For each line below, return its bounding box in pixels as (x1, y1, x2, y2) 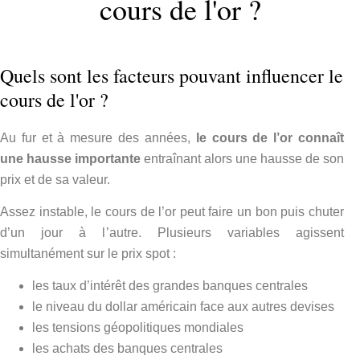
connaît (298, 130, 345, 145)
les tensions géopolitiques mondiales (32, 321, 243, 335)
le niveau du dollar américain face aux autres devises (32, 300, 334, 314)
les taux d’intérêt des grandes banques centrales (32, 279, 308, 293)
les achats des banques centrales (32, 342, 223, 356)
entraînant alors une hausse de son (141, 151, 344, 166)
